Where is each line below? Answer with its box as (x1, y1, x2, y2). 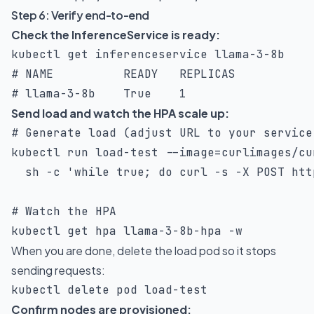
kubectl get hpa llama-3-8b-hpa (11, 224, 228, 238)
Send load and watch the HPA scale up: (11, 106, 229, 121)
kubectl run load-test (11, 145, 165, 160)
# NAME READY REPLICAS (11, 67, 235, 81)
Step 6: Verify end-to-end (11, 8, 149, 22)
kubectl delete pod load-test (11, 282, 207, 297)
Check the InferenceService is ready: (11, 27, 220, 42)
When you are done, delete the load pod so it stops (11, 243, 276, 258)
